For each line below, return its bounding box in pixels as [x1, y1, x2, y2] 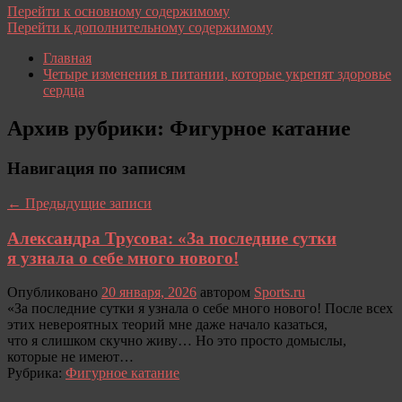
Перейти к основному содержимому [7, 4, 230, 20]
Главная [43, 50, 92, 66]
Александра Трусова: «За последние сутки [7, 228, 336, 248]
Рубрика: [7, 365, 62, 381]
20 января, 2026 [101, 284, 197, 301]
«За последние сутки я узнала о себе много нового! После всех [7, 301, 393, 317]
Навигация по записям [7, 159, 186, 179]
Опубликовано [7, 284, 101, 301]
